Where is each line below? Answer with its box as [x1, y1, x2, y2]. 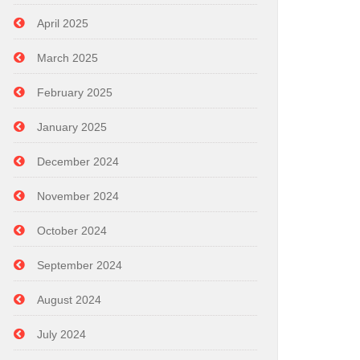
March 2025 [37, 51, 98, 64]
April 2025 [37, 17, 88, 30]
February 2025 [37, 86, 112, 99]
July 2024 [37, 328, 86, 341]
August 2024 [37, 293, 101, 306]
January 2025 [37, 121, 107, 133]
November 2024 [37, 190, 119, 202]
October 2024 [37, 224, 107, 237]
